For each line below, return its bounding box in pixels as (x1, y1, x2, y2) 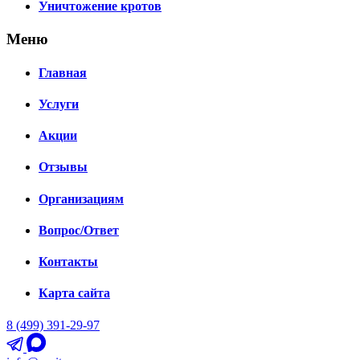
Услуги (39, 96, 79, 111)
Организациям (39, 191, 124, 206)
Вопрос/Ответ (39, 223, 119, 237)
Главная (39, 65, 87, 80)
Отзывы (39, 160, 88, 174)
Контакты (39, 255, 98, 269)
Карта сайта (39, 286, 110, 301)
